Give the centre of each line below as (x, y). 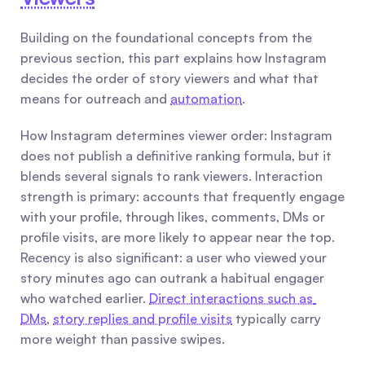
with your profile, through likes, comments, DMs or (173, 217)
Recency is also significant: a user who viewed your (174, 257)
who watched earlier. (85, 298)
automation (206, 99)
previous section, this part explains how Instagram (174, 58)
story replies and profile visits (143, 319)
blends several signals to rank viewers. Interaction (172, 176)
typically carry (277, 319)
